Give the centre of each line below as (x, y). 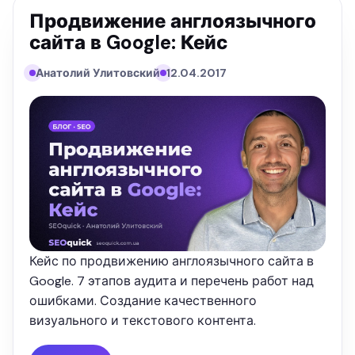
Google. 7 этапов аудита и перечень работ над (172, 281)
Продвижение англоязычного (173, 21)
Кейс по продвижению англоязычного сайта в (172, 261)
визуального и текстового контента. (143, 321)
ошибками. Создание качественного (143, 301)
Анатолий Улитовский (98, 73)
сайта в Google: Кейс (128, 42)
